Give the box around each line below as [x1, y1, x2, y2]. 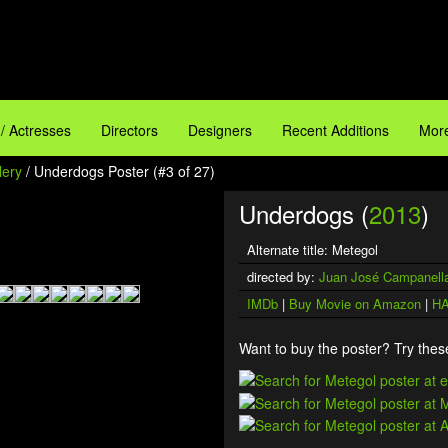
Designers [188, 120, 252, 140]
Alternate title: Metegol [247, 240, 378, 259]
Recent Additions [282, 120, 389, 140]
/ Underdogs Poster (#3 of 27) [22, 161, 215, 181]
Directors [101, 120, 158, 140]
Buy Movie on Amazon [289, 294, 421, 313]
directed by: [247, 267, 319, 286]
